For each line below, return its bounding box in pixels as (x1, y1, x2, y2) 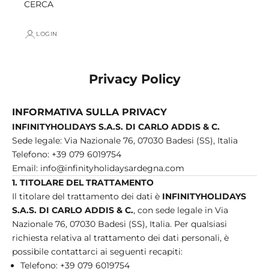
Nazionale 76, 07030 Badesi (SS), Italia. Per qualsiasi (12, 218, 227, 229)
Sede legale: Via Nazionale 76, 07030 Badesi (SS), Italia (12, 134, 238, 146)
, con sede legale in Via (133, 204, 228, 216)
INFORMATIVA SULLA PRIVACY (12, 105, 167, 118)
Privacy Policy (88, 71, 181, 86)
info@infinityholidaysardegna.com (40, 162, 184, 174)
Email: (12, 162, 40, 174)
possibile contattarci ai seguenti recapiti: (12, 246, 183, 257)
